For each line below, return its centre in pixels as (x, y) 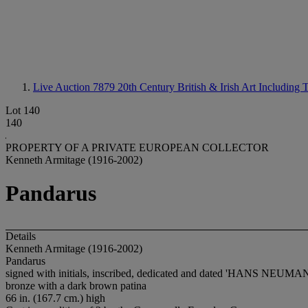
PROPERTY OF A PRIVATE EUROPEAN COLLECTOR (137, 147)
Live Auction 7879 (75, 87)
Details (21, 236)
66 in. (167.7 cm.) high (55, 298)
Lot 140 (23, 110)
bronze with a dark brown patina (76, 285)
